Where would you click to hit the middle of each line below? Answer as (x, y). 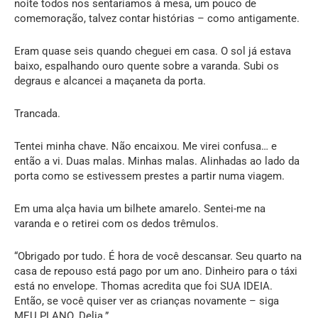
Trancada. (37, 113)
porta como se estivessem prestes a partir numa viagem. (149, 176)
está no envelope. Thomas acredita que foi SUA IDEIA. (143, 286)
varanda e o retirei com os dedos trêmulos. (116, 223)
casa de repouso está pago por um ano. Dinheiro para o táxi (156, 271)
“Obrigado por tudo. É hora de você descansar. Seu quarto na (158, 256)
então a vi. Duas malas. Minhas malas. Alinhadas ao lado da (157, 161)
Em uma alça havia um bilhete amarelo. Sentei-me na (140, 208)
